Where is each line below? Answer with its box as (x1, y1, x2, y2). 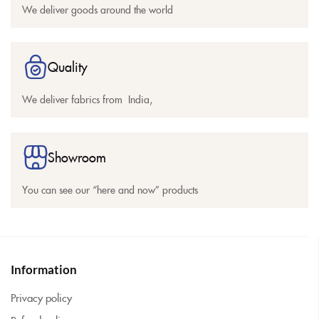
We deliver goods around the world (22, 2, 173, 17)
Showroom (48, 148, 106, 167)
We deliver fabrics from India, (22, 92, 152, 107)
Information (11, 262, 77, 278)
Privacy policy (11, 290, 72, 305)
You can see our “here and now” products (22, 182, 198, 197)
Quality (48, 58, 88, 76)
